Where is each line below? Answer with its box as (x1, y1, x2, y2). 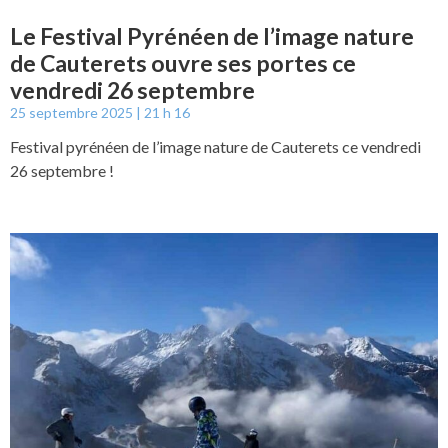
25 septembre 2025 (10, 103, 136, 121)
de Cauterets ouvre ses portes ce (10, 48, 356, 77)
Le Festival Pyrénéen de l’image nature (10, 21, 414, 50)
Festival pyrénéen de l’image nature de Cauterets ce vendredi (10, 136, 421, 156)
